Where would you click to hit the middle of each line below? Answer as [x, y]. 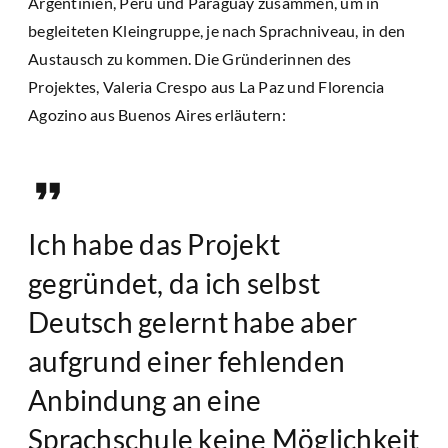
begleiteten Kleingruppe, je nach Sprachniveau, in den [217, 30]
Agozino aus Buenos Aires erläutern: [157, 114]
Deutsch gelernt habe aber [193, 321]
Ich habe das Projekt [154, 243]
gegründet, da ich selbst [174, 282]
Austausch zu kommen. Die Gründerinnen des [190, 58]
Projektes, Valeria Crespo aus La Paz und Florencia [206, 86]
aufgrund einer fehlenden [186, 360]
